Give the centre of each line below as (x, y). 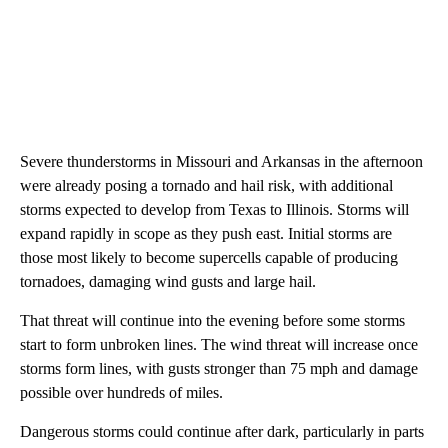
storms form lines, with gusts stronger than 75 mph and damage (219, 369)
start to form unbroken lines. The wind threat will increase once (219, 345)
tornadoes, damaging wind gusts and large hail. (168, 282)
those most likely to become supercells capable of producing (209, 258)
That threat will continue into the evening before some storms (212, 321)
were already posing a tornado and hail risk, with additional (206, 186)
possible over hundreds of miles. (121, 393)
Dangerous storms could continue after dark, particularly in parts (222, 432)
